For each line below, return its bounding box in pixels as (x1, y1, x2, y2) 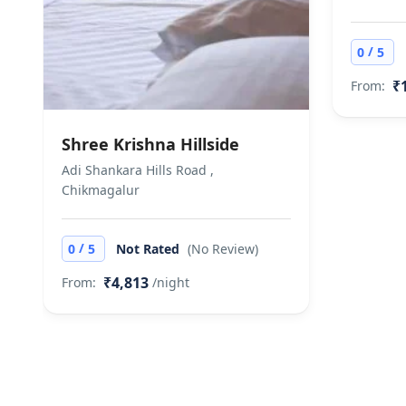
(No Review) (188, 240, 258, 257)
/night (152, 274, 189, 291)
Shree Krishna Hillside (62, 133, 239, 155)
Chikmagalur (62, 181, 140, 198)
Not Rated (116, 240, 183, 257)
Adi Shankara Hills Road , (62, 161, 214, 179)
